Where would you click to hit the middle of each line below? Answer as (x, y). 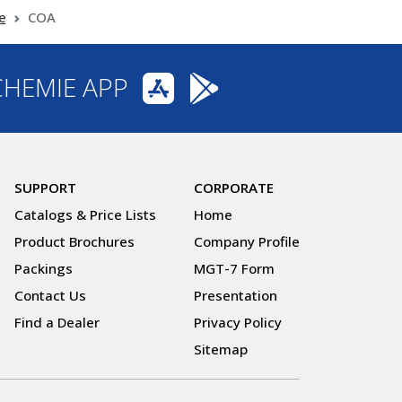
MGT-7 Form (234, 269)
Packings (44, 269)
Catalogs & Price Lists (85, 215)
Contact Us (50, 296)
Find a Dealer (57, 323)
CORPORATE (234, 188)
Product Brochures (74, 242)
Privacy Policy (238, 323)
